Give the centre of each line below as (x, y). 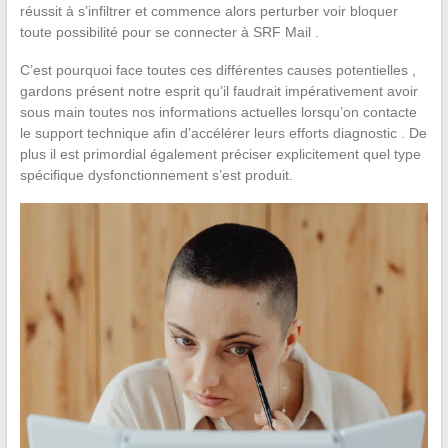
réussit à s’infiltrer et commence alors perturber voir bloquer (208, 11)
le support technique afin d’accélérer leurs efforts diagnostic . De (223, 133)
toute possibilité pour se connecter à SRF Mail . (169, 32)
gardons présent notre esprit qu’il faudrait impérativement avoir (218, 91)
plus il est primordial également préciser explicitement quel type (220, 154)
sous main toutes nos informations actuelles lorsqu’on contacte (218, 112)
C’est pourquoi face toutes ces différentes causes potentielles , (217, 70)
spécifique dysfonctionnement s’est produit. (156, 175)
